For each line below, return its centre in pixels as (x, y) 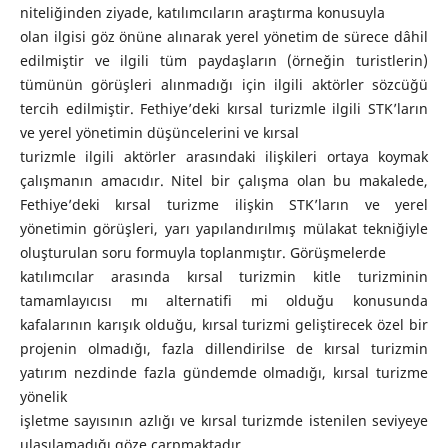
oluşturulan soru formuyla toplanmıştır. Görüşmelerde (202, 252)
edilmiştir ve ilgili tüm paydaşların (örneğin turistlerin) (224, 60)
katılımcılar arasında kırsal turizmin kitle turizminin (224, 276)
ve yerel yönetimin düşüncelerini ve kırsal (159, 132)
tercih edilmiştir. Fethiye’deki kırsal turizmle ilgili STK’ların (224, 108)
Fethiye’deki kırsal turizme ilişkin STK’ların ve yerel (224, 204)
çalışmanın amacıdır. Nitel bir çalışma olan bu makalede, (224, 180)
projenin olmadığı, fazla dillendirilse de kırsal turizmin (224, 348)
